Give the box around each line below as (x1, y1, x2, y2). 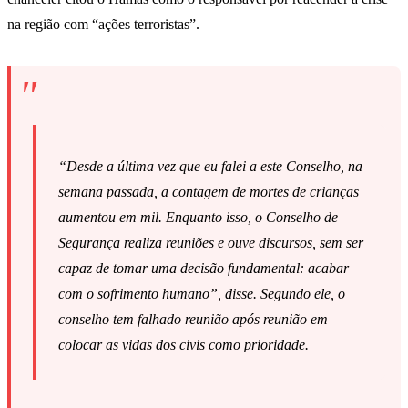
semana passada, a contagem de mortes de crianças (58, 184, 359, 200)
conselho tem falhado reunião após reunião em (58, 311, 328, 328)
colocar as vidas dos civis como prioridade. (58, 337, 309, 353)
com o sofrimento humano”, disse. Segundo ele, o (58, 286, 345, 302)
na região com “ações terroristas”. (7, 16, 199, 33)
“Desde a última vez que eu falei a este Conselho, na (58, 158, 362, 175)
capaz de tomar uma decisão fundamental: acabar (58, 260, 349, 277)
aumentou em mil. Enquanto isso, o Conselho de (58, 209, 338, 226)
